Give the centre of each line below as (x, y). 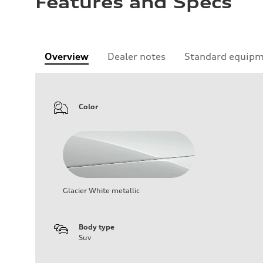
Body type (97, 227)
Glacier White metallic (101, 190)
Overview (67, 56)
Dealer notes (136, 56)
